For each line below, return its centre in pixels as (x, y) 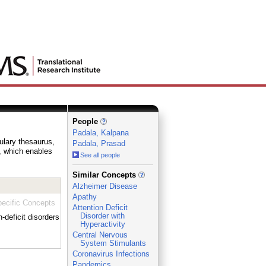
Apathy (84, 197)
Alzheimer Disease (104, 186)
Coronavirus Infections (111, 254)
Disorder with (102, 216)
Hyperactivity (102, 224)
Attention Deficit (100, 208)
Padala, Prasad (99, 143)
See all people (100, 155)
